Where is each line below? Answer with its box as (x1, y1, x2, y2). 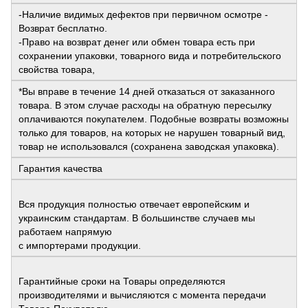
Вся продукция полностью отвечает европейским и (19, 199, 250, 210)
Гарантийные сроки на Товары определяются (19, 276, 225, 287)
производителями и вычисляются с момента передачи (19, 289, 266, 301)
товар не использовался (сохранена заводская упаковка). (19, 141, 279, 153)
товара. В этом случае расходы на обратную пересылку (19, 100, 272, 111)
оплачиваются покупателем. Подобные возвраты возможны (19, 113, 289, 125)
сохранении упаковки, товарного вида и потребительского (19, 50, 281, 62)
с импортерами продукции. (19, 240, 141, 252)
